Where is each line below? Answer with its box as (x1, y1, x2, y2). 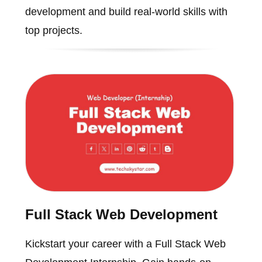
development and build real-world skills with (25, 6, 227, 18)
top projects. (25, 25, 82, 37)
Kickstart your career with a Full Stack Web (25, 237, 226, 250)
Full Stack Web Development (25, 206, 218, 222)
